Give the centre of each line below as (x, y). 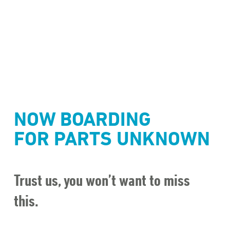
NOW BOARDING (82, 119)
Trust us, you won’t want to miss (102, 180)
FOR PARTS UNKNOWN (112, 138)
